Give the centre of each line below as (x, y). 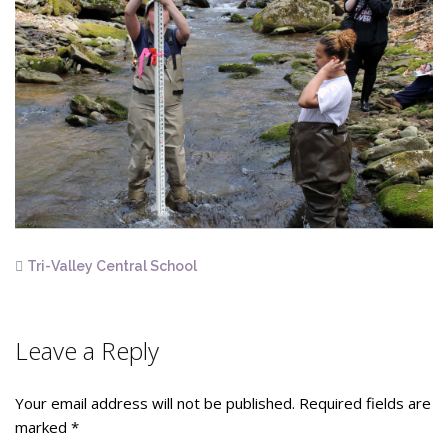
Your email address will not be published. (155, 402)
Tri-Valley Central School (112, 265)
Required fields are (365, 402)
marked (43, 426)
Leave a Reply (87, 350)
